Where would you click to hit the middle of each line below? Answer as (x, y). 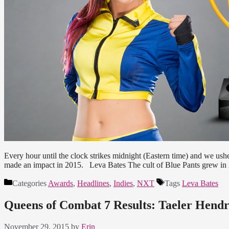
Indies (123, 184)
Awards (61, 184)
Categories (30, 184)
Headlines (93, 184)
